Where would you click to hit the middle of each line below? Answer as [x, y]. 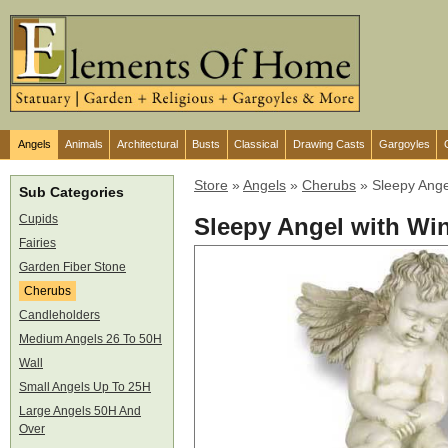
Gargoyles [404, 144]
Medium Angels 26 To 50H [90, 339]
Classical [256, 144]
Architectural [147, 144]
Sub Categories [71, 192]
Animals [83, 144]
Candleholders [59, 315]
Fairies [37, 243]
